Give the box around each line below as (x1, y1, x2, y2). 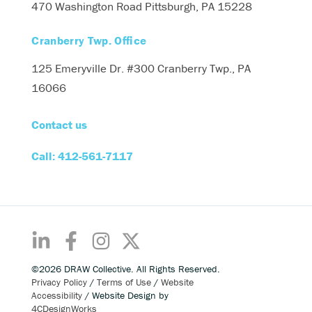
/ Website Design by (82, 289, 169, 302)
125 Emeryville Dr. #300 (31, 60, 155, 76)
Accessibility (31, 289, 83, 302)
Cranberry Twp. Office (31, 32, 147, 48)
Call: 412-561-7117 (31, 148, 134, 164)
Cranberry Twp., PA (155, 60, 251, 76)
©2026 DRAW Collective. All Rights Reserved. (31, 263, 221, 275)
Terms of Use (97, 276, 152, 288)
